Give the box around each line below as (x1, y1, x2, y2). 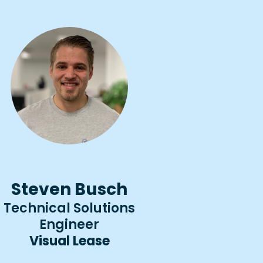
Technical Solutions (4, 198, 136, 217)
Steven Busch (11, 177, 128, 201)
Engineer (39, 215, 100, 234)
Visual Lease (29, 231, 110, 250)
